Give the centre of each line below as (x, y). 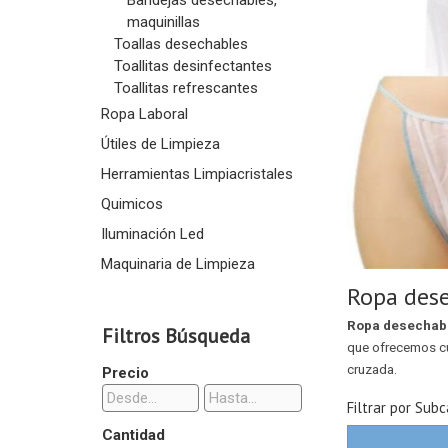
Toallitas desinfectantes (192, 66)
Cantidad (133, 435)
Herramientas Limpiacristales (196, 174)
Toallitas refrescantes (185, 88)
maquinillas (163, 22)
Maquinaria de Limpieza (177, 264)
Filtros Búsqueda (175, 336)
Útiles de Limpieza (160, 144)
